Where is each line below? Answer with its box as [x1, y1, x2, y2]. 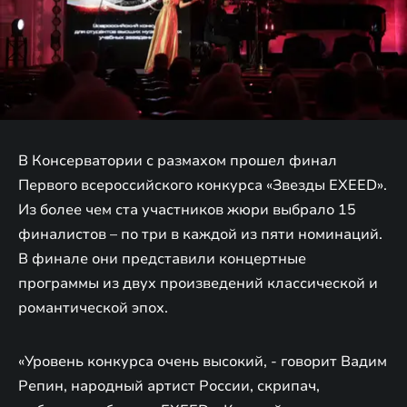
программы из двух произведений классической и [18, 273, 378, 293]
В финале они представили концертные [18, 248, 306, 269]
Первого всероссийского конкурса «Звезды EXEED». [18, 174, 387, 195]
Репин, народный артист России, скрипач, [18, 375, 320, 396]
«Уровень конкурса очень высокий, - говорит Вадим [18, 351, 387, 372]
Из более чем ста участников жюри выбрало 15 [18, 199, 356, 220]
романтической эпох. [18, 297, 168, 318]
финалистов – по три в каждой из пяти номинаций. [18, 223, 382, 244]
